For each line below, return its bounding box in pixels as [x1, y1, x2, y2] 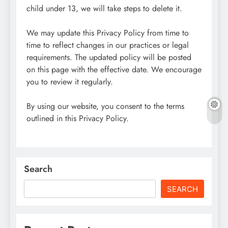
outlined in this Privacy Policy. [26, 112, 129, 124]
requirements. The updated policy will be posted [26, 51, 191, 63]
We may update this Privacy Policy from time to [26, 26, 189, 39]
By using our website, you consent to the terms [26, 100, 184, 112]
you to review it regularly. [26, 75, 113, 88]
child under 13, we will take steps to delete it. [26, 2, 182, 14]
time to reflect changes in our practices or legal [26, 39, 189, 51]
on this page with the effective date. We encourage [26, 63, 202, 75]
